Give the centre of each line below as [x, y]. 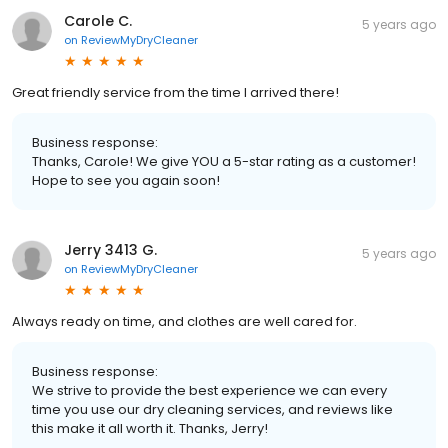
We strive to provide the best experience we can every [209, 390]
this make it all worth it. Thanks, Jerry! [150, 428]
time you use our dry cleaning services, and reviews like [212, 409]
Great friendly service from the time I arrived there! [175, 92]
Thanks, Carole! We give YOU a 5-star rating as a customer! [224, 161]
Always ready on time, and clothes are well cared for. [184, 321]
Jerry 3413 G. [110, 249]
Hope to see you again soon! [126, 180]
